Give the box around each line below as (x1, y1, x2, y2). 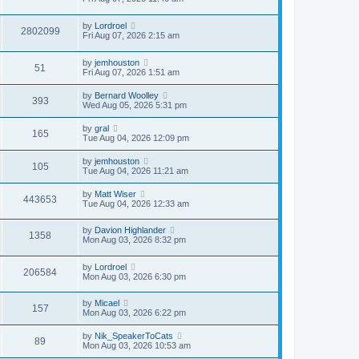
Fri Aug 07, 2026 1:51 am (83, 67, 179, 77)
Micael (95, 298, 119, 309)
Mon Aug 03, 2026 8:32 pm (83, 235, 186, 245)
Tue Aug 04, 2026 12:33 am (83, 198, 189, 208)
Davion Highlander (95, 225, 166, 236)
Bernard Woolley (95, 90, 159, 100)
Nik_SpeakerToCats (95, 331, 173, 341)
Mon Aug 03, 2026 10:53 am (83, 341, 191, 351)
